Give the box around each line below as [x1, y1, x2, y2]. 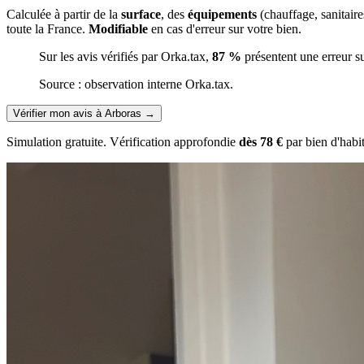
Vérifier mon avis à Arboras [13, 107, 141, 120]
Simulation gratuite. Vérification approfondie [6, 135, 239, 149]
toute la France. [6, 22, 89, 37]
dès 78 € [239, 135, 283, 149]
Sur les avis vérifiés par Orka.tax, [39, 50, 212, 64]
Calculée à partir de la [6, 7, 121, 22]
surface [121, 7, 161, 22]
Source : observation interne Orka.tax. [39, 77, 233, 92]
